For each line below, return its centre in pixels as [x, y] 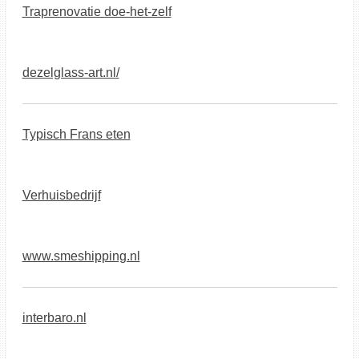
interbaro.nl [54, 318]
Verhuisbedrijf [61, 195]
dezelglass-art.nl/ [71, 73]
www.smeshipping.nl [81, 256]
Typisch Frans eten [76, 134]
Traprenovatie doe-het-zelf [97, 12]
